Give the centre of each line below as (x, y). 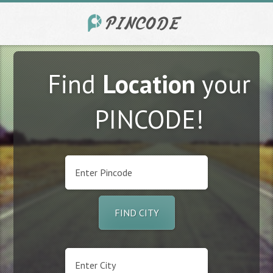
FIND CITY (136, 213)
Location (149, 84)
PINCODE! (149, 119)
